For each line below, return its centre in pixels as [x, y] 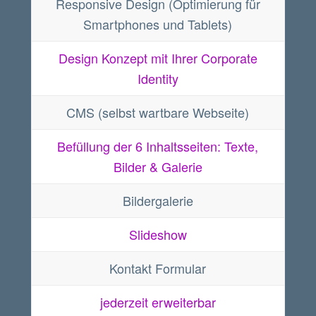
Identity [158, 78]
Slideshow [158, 234]
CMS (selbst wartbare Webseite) [158, 112]
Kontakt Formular [158, 268]
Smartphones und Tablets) [158, 24]
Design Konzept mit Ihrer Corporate [158, 57]
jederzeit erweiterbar [158, 302]
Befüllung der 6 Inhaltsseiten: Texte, [158, 146]
